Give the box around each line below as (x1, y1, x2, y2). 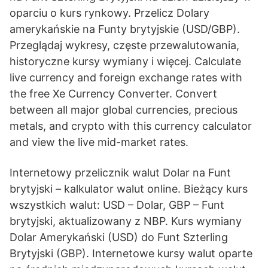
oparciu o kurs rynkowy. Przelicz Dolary (10, 7, 209, 19)
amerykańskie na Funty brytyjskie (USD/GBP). (10, 23, 240, 35)
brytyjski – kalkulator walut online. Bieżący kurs (10, 182, 248, 195)
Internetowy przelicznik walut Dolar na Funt (10, 166, 231, 179)
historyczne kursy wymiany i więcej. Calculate (10, 55, 241, 68)
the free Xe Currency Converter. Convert (10, 87, 217, 100)
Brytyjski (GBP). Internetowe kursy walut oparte (10, 247, 252, 260)
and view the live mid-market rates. (10, 136, 188, 148)
